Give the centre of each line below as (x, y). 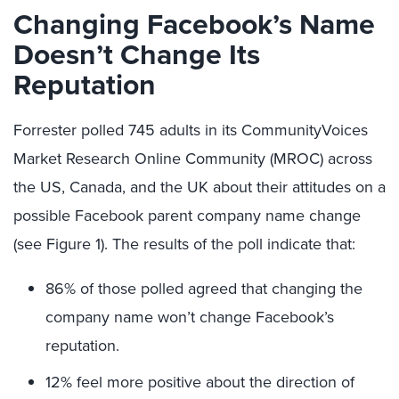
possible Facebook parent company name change (187, 216)
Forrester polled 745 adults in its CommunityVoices (191, 130)
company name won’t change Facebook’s (190, 317)
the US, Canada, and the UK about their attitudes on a (199, 187)
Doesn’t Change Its (137, 54)
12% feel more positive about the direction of (200, 382)
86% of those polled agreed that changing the (204, 289)
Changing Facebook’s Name (194, 24)
